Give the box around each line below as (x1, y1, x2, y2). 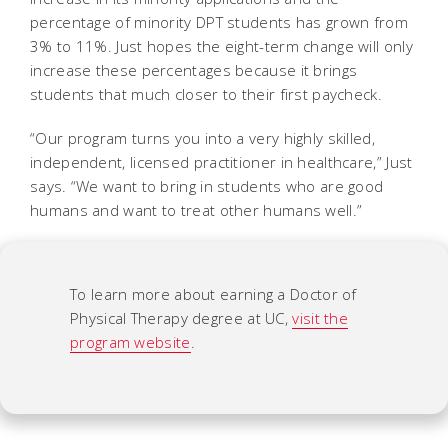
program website (70, 331, 191, 352)
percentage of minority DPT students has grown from (30, 11, 408, 32)
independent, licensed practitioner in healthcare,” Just (30, 151, 413, 172)
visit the (292, 307, 349, 328)
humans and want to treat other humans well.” (30, 199, 363, 220)
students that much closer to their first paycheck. (30, 83, 382, 104)
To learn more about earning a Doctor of (70, 283, 357, 304)
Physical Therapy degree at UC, (70, 307, 293, 328)
